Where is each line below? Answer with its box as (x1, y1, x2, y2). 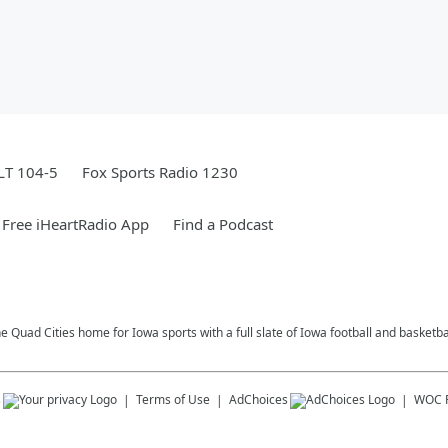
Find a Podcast (173, 214, 273, 234)
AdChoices (229, 391, 288, 408)
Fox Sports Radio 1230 (82, 162, 238, 182)
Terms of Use (136, 391, 210, 408)
